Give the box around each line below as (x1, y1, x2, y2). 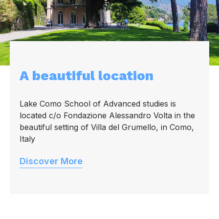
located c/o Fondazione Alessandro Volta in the (20, 110, 195, 120)
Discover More (20, 156, 83, 166)
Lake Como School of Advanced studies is (20, 99, 176, 109)
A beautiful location (20, 67, 153, 84)
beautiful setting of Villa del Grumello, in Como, (20, 122, 194, 132)
